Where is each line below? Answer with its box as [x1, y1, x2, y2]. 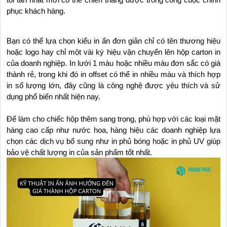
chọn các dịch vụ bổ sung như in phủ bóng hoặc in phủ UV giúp [7, 137, 220, 146]
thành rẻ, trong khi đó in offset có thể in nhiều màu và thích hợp [7, 70, 220, 79]
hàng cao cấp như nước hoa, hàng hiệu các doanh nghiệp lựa [7, 126, 220, 135]
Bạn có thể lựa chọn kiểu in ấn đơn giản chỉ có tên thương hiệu [7, 37, 220, 46]
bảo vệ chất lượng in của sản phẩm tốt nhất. [7, 148, 152, 157]
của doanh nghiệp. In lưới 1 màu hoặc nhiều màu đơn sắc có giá [7, 59, 220, 68]
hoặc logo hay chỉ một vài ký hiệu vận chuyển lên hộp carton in [7, 48, 220, 57]
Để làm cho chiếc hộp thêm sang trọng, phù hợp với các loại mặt [7, 115, 220, 124]
